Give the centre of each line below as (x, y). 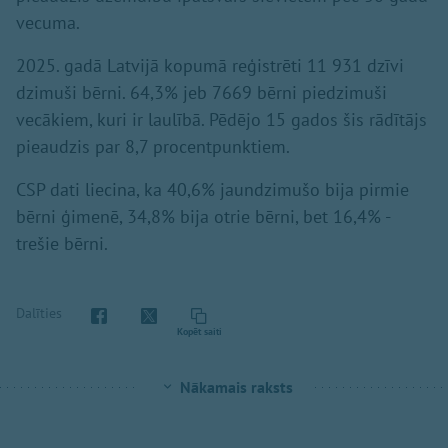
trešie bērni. (62, 243)
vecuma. (48, 22)
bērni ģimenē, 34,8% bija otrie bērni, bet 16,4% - (203, 216)
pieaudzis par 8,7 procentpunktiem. (153, 146)
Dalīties (39, 313)
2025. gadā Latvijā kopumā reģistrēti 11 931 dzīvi (210, 65)
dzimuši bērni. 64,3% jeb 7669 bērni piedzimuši (201, 92)
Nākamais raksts (236, 386)
